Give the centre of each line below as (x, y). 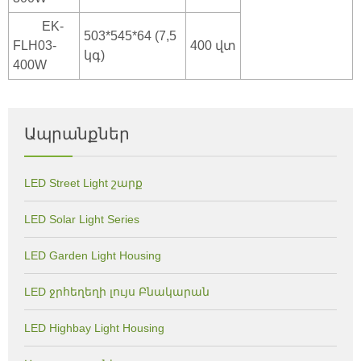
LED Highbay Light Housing (94, 328)
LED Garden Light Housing (93, 255)
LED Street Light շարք (83, 183)
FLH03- (35, 46)
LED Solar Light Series (82, 219)
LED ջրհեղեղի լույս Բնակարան (117, 292)
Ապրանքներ (77, 134)
